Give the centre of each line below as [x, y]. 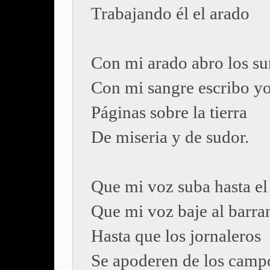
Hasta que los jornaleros [176, 236]
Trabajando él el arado [170, 13]
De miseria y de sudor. [170, 137]
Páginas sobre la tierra [169, 112]
